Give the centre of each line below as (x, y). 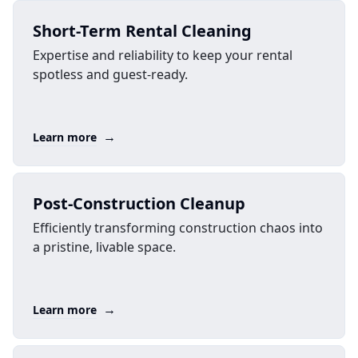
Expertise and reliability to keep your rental (163, 55)
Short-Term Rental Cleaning (142, 31)
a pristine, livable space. (104, 247)
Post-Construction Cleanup (139, 203)
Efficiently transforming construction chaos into (178, 228)
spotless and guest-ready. (110, 74)
